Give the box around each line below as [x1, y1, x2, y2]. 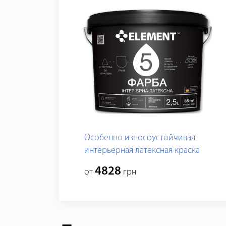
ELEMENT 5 [84, 158, 124, 168]
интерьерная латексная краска [84, 145, 200, 155]
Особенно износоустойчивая [84, 133, 195, 143]
